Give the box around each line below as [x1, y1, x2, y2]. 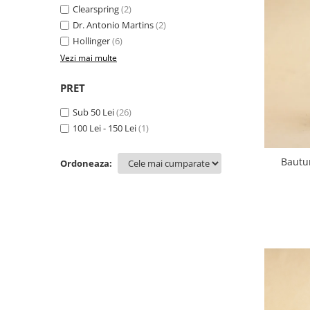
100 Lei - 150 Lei [73, 121, 136, 134]
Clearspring [73, 2, 119, 15]
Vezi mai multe [60, 51, 117, 64]
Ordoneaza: [60, 156, 112, 170]
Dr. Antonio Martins [73, 18, 154, 31]
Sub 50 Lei [73, 105, 114, 118]
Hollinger [73, 34, 110, 47]
